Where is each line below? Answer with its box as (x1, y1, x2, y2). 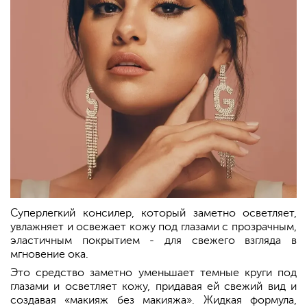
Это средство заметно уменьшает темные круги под (10, 267, 297, 280)
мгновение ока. (10, 248, 88, 261)
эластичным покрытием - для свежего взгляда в (10, 234, 297, 247)
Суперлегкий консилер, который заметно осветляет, (10, 207, 297, 220)
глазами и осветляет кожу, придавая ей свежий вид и (10, 280, 297, 293)
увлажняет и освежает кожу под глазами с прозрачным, (10, 221, 297, 234)
